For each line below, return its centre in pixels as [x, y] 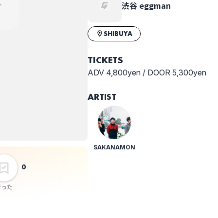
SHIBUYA [118, 33]
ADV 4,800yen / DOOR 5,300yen [147, 72]
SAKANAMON [114, 147]
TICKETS [105, 60]
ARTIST [102, 96]
